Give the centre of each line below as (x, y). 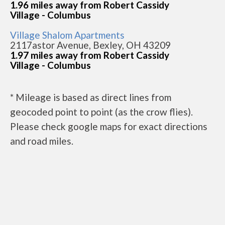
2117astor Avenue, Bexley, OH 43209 (90, 45)
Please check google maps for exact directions (109, 126)
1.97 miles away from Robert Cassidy (90, 55)
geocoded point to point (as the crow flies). (101, 112)
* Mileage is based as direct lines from (91, 97)
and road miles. (42, 141)
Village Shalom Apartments (67, 35)
